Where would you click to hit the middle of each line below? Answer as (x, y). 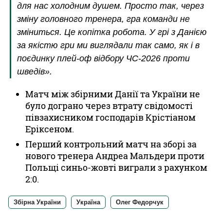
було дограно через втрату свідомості (109, 105)
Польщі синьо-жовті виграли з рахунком (116, 167)
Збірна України (37, 202)
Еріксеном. (50, 129)
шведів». (35, 71)
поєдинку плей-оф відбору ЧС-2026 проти (103, 58)
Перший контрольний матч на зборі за (111, 144)
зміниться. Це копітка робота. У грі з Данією (112, 32)
